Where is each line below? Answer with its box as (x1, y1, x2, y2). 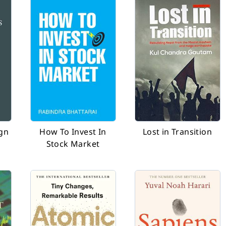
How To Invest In (39, 126, 106, 137)
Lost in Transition (142, 126, 212, 137)
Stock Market (46, 138, 100, 149)
